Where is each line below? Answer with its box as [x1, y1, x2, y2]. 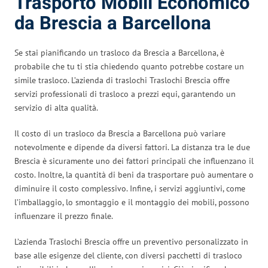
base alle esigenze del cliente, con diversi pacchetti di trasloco [14, 249, 242, 261]
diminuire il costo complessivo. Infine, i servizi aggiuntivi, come [14, 182, 245, 194]
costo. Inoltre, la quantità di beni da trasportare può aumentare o [14, 169, 254, 180]
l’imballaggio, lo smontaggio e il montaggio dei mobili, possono [14, 196, 249, 208]
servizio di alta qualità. [14, 102, 98, 113]
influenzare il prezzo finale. [14, 210, 113, 221]
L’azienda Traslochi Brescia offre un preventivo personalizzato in [14, 236, 248, 247]
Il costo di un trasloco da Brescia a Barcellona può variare [14, 127, 226, 139]
